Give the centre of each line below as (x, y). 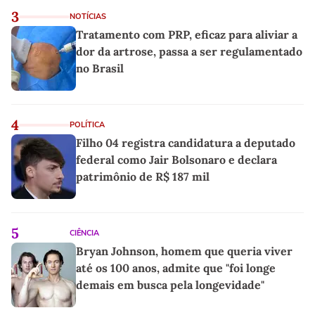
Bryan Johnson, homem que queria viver (184, 251)
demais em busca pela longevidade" (170, 285)
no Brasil (100, 69)
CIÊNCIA (84, 233)
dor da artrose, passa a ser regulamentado (189, 52)
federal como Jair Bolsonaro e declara (176, 160)
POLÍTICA (87, 125)
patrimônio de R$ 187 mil (143, 177)
